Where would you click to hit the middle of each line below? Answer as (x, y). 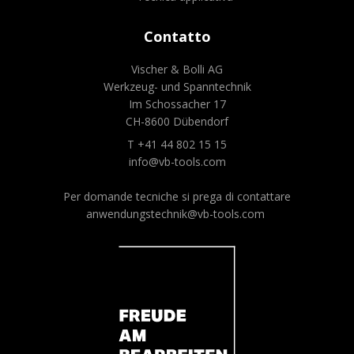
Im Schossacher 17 (177, 104)
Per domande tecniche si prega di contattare (177, 197)
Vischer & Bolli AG (177, 70)
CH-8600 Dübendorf (177, 122)
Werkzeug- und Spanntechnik (177, 87)
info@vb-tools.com (177, 162)
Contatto (177, 37)
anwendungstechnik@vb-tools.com (175, 214)
